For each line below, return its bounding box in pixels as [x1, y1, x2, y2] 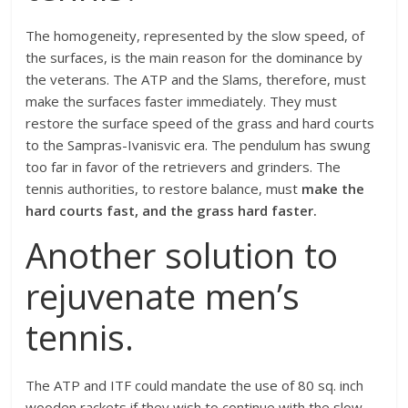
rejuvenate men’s [25, 272, 301, 320]
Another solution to [25, 231, 339, 279]
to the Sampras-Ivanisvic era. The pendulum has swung [25, 136, 372, 154]
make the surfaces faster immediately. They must [25, 92, 338, 110]
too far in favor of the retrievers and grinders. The [25, 158, 342, 176]
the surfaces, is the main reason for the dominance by [25, 48, 363, 66]
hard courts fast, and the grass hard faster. [25, 201, 321, 219]
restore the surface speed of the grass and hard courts [25, 114, 375, 132]
